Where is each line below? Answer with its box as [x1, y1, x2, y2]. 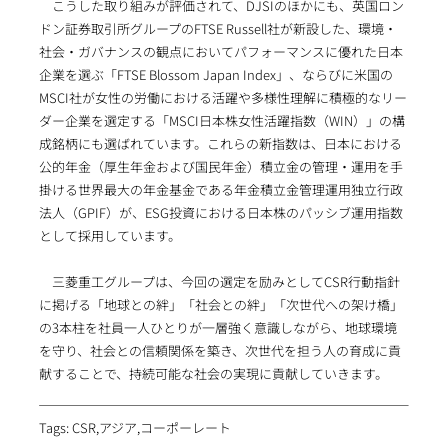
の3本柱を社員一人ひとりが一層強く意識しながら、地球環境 [38, 318, 397, 338]
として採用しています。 [38, 226, 181, 246]
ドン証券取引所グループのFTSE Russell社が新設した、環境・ [38, 19, 397, 39]
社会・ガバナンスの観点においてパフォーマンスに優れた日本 [38, 42, 403, 62]
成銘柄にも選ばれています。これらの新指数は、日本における [38, 134, 402, 154]
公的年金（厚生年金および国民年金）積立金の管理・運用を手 [38, 157, 403, 177]
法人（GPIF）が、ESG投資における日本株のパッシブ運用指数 [38, 203, 403, 223]
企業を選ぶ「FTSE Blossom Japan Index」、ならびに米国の [38, 65, 393, 85]
